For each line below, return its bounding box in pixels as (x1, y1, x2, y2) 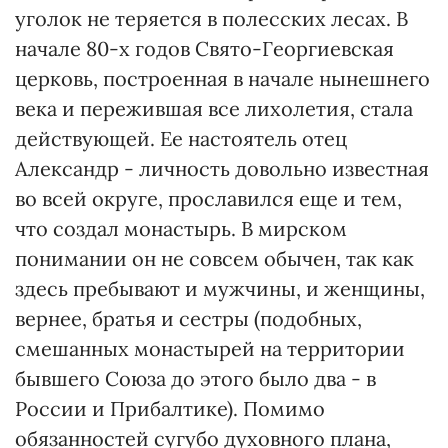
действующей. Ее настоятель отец (15, 126, 347, 151)
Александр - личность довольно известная (15, 156, 429, 181)
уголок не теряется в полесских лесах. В (15, 6, 408, 31)
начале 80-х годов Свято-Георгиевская (15, 36, 394, 61)
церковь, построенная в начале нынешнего (15, 66, 430, 91)
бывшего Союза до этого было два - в (15, 366, 376, 391)
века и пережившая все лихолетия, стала (15, 96, 413, 121)
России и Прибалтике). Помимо (15, 396, 325, 421)
